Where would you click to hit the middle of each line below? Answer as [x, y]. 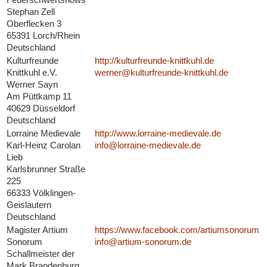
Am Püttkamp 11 [39, 97]
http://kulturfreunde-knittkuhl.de [154, 61]
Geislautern [29, 205]
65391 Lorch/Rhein [43, 36]
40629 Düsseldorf [41, 108]
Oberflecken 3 [34, 24]
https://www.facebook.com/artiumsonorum [177, 230]
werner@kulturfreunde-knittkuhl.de [161, 73]
